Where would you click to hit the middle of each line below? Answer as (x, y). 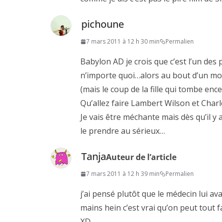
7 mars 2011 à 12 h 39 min (123, 174)
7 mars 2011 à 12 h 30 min (123, 42)
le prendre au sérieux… (123, 131)
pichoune (103, 24)
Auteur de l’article (141, 157)
